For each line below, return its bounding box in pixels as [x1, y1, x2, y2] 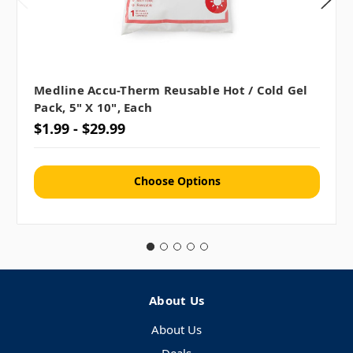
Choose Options [133, 173, 221, 189]
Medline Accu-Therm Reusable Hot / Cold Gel [34, 81, 308, 98]
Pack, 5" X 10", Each [34, 98, 152, 115]
